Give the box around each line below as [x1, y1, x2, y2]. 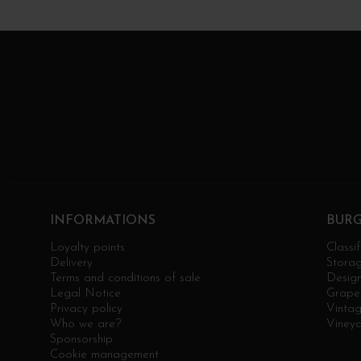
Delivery [50, 256, 93, 269]
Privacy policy [50, 302, 122, 315]
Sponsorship [50, 333, 113, 346]
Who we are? [50, 317, 121, 330]
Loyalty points [50, 241, 125, 254]
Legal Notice [50, 287, 121, 300]
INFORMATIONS [50, 214, 156, 227]
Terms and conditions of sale [50, 272, 201, 284]
